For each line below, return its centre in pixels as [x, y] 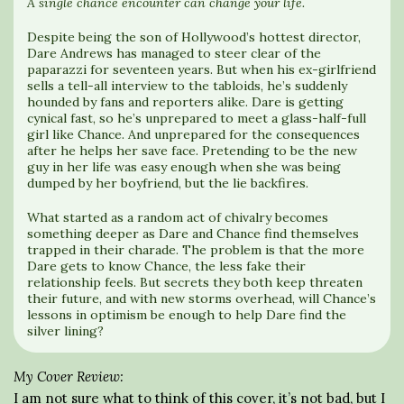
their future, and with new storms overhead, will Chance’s [202, 298]
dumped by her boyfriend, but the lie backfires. [168, 183]
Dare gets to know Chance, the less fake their [166, 266]
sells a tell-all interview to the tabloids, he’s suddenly [187, 85]
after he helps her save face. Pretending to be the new [192, 150]
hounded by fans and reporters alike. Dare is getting [185, 101]
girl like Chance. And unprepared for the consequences [193, 134]
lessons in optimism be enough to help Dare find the [187, 314]
